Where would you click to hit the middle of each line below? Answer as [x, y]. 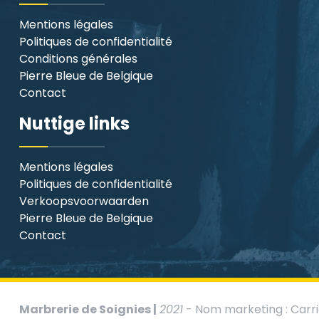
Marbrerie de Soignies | [88, 309]
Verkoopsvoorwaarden [84, 201]
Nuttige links [74, 123]
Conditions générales [78, 58]
